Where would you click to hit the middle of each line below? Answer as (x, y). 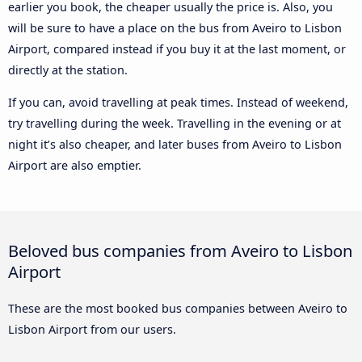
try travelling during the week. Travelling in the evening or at (175, 124)
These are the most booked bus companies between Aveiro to (178, 309)
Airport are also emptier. (75, 166)
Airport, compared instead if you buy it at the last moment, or (177, 48)
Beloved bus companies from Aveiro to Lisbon (180, 251)
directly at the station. (68, 69)
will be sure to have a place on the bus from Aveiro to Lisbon (175, 27)
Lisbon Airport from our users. (92, 330)
